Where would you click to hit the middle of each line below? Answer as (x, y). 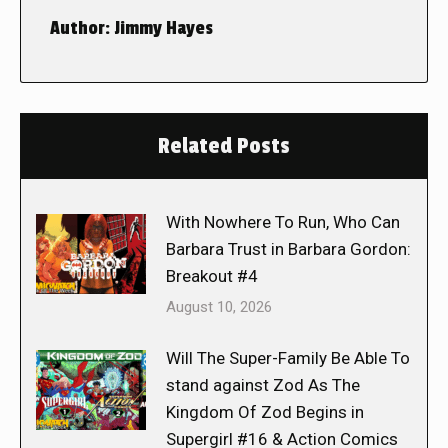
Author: (80, 28)
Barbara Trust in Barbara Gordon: (288, 249)
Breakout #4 (212, 276)
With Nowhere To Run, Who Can (283, 222)
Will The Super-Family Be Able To (288, 358)
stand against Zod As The (263, 385)
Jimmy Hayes (161, 28)
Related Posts (224, 146)
